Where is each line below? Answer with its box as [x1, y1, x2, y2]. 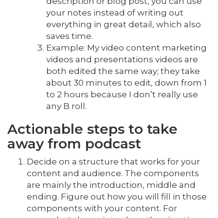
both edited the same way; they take [46, 66, 200, 76]
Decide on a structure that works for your [27, 157, 200, 166]
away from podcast [7, 135, 141, 152]
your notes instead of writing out [46, 8, 183, 18]
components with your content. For [27, 203, 177, 213]
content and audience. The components [27, 168, 199, 178]
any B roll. [46, 101, 87, 111]
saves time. [46, 31, 93, 41]
